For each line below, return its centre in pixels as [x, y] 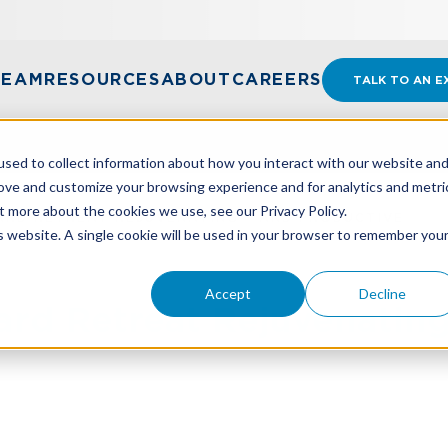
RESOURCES [102, 79]
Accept [228, 293]
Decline [382, 293]
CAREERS [276, 79]
